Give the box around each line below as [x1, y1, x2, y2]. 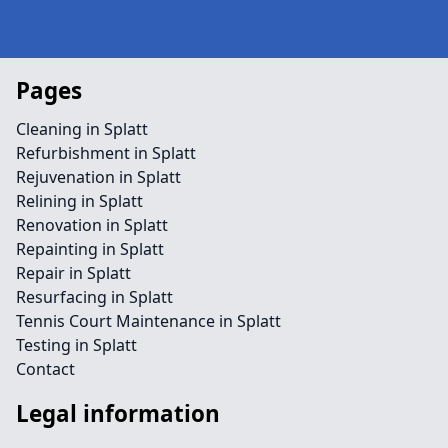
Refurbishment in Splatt [16, 142, 196, 164]
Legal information [16, 398, 220, 429]
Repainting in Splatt [16, 238, 164, 260]
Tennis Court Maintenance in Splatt [16, 310, 281, 332]
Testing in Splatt [16, 334, 137, 356]
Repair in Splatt [16, 262, 131, 284]
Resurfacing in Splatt [16, 286, 173, 308]
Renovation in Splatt [16, 214, 168, 236]
